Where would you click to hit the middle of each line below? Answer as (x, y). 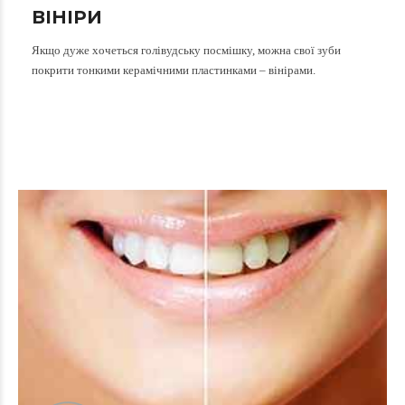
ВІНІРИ (67, 18)
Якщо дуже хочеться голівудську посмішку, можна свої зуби (186, 51)
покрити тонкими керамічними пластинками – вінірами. (174, 71)
